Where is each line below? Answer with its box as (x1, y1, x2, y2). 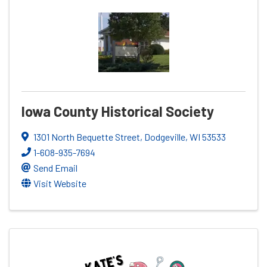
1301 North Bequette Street (33, 131, 140, 142)
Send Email (33, 162, 77, 173)
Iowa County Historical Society (21, 102, 214, 120)
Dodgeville (144, 131, 185, 142)
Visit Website (33, 177, 86, 189)
